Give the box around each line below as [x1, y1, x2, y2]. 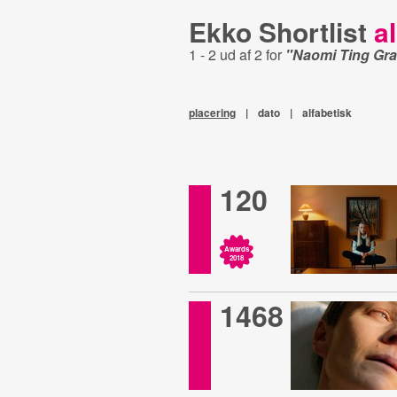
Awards [223, 244, 249, 253]
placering [188, 105, 236, 121]
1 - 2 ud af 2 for [188, 44, 285, 65]
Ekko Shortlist [188, 12, 374, 51]
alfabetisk [301, 105, 352, 121]
